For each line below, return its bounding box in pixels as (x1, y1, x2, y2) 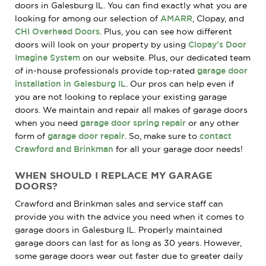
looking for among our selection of (15, 13, 160, 23)
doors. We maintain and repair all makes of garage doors (15, 104, 248, 115)
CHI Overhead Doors (15, 26, 100, 36)
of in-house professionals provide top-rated (15, 65, 197, 75)
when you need (15, 118, 80, 128)
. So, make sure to (125, 131, 199, 141)
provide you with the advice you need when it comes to (15, 211, 244, 221)
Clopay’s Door (188, 39, 246, 49)
